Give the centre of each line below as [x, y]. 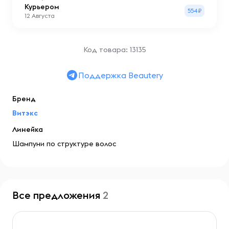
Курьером [42, 7]
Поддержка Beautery [121, 75]
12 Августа [40, 16]
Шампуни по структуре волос [64, 144]
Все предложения [58, 195]
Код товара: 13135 [114, 50]
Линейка [28, 129]
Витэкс [25, 113]
